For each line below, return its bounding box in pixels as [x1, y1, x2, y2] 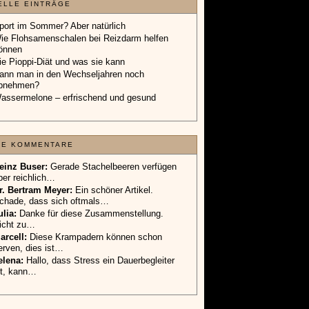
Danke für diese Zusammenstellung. [19, 159, 163, 170]
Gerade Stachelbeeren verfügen [50, 112, 177, 123]
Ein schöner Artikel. [75, 136, 153, 147]
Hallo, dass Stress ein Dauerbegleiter [26, 206, 175, 217]
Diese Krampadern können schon [30, 183, 162, 194]
